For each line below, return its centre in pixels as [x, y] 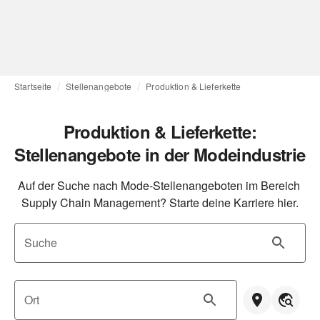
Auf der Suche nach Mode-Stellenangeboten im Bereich [159, 185]
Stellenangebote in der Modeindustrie [160, 154]
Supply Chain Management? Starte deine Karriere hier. [160, 202]
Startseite [33, 86]
